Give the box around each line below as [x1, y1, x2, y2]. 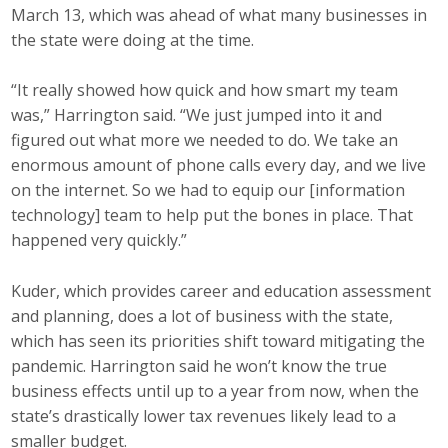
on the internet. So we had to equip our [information [11, 179, 406, 202]
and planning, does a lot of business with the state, [11, 304, 394, 327]
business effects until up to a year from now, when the [11, 379, 420, 402]
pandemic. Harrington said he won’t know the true [11, 354, 388, 377]
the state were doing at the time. [11, 28, 255, 51]
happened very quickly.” [11, 229, 188, 252]
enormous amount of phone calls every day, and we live [11, 154, 427, 177]
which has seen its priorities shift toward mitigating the [11, 329, 426, 352]
